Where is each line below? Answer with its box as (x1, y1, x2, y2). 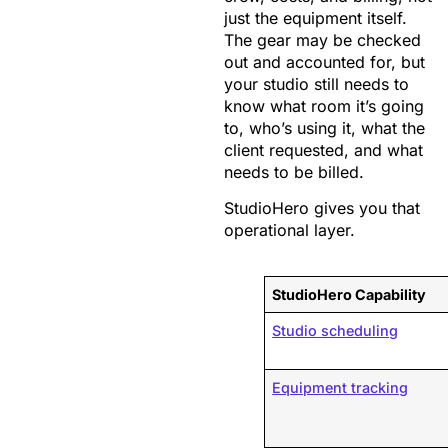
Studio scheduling (272, 322, 399, 340)
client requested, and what (224, 140, 423, 161)
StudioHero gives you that (224, 198, 420, 219)
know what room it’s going (224, 96, 424, 117)
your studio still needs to (224, 74, 409, 95)
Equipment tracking (272, 379, 409, 397)
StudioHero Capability (272, 286, 427, 304)
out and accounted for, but (224, 52, 425, 73)
